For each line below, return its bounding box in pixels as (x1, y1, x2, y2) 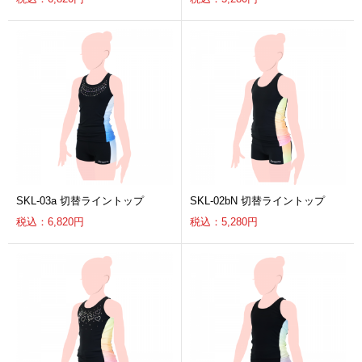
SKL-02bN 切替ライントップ (189, 195, 325, 208)
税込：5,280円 (189, 216, 258, 229)
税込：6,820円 (16, 216, 84, 229)
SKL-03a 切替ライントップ (16, 195, 144, 208)
